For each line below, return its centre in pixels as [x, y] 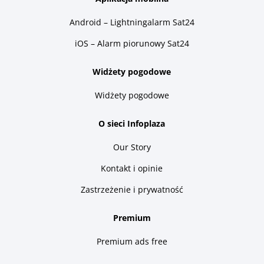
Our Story [132, 147]
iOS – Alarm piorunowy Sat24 [132, 43]
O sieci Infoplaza [132, 123]
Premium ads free [132, 241]
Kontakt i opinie [132, 168]
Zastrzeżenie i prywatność [132, 189]
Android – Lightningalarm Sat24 [132, 22]
